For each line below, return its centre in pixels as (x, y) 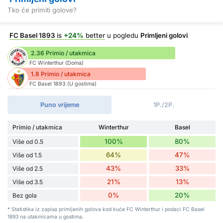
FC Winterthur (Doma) (56, 63)
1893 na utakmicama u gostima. (46, 217)
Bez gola (25, 196)
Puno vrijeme (59, 105)
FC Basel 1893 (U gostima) (63, 84)
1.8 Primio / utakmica (61, 74)
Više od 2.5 (28, 169)
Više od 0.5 (28, 142)
